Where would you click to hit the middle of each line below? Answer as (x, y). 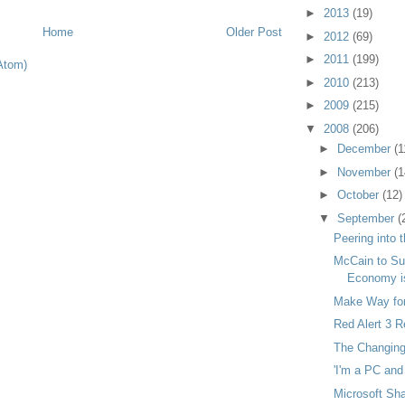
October (360, 195)
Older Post (254, 32)
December (366, 149)
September (368, 218)
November (366, 172)
